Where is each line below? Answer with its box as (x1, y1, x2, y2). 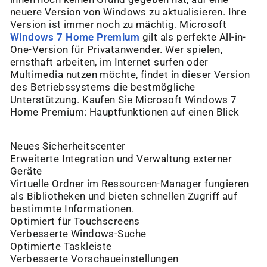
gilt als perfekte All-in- (139, 32, 246, 44)
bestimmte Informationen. (10, 203, 134, 215)
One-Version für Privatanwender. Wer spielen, (10, 44, 223, 56)
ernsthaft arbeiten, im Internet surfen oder (10, 57, 209, 69)
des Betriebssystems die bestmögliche (10, 82, 195, 94)
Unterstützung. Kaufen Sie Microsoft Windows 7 (10, 94, 237, 106)
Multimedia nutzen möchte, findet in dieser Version (10, 69, 250, 81)
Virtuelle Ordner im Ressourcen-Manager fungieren (10, 178, 249, 190)
